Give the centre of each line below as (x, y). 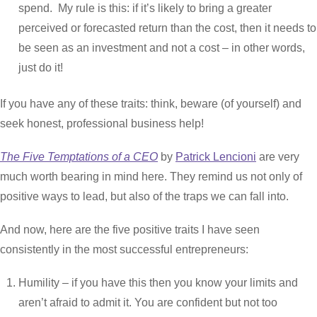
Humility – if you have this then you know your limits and (158, 283)
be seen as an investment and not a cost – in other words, (161, 48)
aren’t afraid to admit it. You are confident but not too (148, 303)
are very (278, 156)
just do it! (40, 68)
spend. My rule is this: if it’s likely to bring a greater (145, 8)
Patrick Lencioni (216, 156)
